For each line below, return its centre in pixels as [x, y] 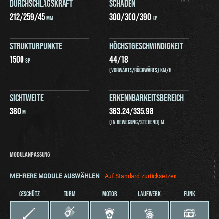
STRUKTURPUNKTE [36, 45]
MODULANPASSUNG [30, 154]
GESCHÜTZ [30, 194]
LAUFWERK [150, 194]
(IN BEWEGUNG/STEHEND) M [137, 121]
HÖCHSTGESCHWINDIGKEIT [146, 45]
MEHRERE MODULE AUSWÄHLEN [55, 176]
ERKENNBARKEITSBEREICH [147, 97]
